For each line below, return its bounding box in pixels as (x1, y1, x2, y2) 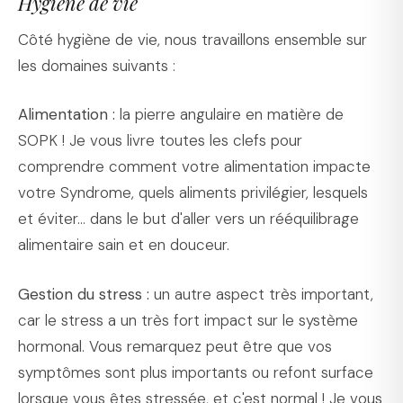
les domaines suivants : (18, 55, 175, 76)
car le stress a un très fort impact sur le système (18, 309, 358, 330)
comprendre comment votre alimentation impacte (18, 157, 371, 177)
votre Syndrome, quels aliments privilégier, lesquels (18, 183, 368, 203)
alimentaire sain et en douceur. (18, 235, 229, 255)
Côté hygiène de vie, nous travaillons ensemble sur (18, 29, 367, 49)
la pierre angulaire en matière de (115, 104, 344, 125)
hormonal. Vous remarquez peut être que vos (18, 336, 332, 356)
